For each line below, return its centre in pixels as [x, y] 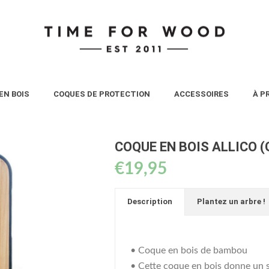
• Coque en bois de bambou [189, 250]
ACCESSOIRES [201, 94]
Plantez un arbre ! [231, 201]
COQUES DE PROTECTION [102, 94]
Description [150, 201]
